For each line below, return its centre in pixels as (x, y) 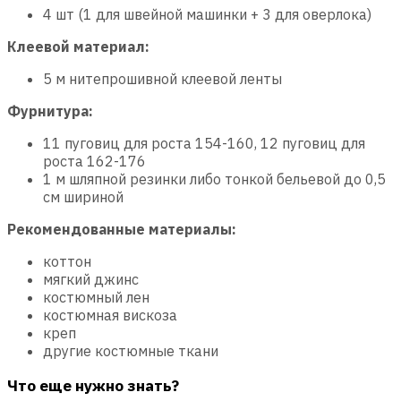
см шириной (83, 196)
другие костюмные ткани (131, 350)
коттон (67, 261)
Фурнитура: (50, 111)
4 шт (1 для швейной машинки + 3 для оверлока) (207, 14)
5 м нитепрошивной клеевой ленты (162, 78)
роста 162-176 (94, 161)
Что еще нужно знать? (93, 386)
